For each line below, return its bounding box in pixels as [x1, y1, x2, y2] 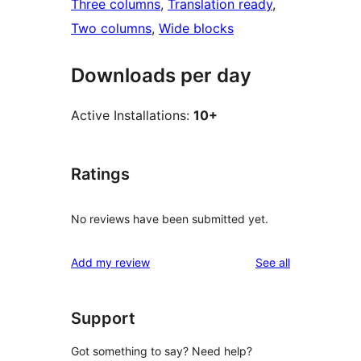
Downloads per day [71, 64, 251, 88]
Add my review [71, 255, 150, 269]
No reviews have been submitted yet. [71, 211, 268, 226]
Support [71, 308, 135, 328]
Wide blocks [159, 20, 234, 37]
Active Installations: [71, 107, 193, 124]
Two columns [71, 20, 151, 37]
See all [255, 255, 290, 269]
